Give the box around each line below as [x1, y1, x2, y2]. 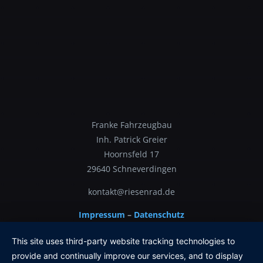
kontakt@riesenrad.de [88, 186, 175, 197]
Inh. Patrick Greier [96, 133, 167, 145]
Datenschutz [134, 208, 184, 220]
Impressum [79, 208, 127, 220]
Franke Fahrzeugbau [91, 119, 172, 130]
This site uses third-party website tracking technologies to [12, 236, 235, 246]
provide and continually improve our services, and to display [12, 251, 243, 261]
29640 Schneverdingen [86, 163, 177, 174]
